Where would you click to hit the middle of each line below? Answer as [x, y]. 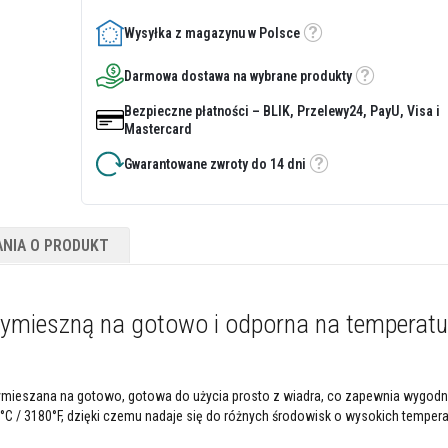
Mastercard [157, 128]
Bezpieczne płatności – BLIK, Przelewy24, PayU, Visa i [281, 110]
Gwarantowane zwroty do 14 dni [214, 163]
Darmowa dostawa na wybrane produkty [237, 75]
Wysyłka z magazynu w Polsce [211, 32]
